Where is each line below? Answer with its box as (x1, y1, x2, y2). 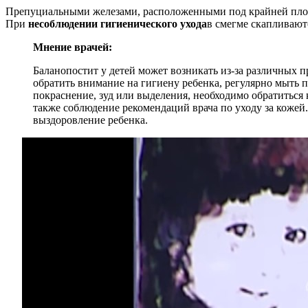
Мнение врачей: (33, 41, 112, 53)
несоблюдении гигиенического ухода (28, 17, 207, 30)
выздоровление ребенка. (33, 113, 148, 126)
